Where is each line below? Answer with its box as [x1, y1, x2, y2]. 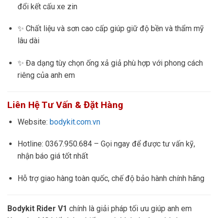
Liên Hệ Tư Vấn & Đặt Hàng [7, 99, 123, 110]
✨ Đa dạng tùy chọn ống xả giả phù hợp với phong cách [17, 58, 203, 68]
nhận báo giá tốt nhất [17, 151, 88, 161]
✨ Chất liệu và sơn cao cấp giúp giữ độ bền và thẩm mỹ [17, 24, 204, 34]
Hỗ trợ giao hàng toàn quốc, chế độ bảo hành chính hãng [17, 174, 204, 183]
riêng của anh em [17, 71, 75, 80]
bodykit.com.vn [49, 117, 100, 127]
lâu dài [17, 36, 39, 46]
